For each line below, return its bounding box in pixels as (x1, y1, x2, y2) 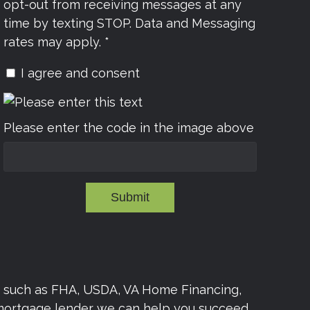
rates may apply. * (3, 35, 109, 50)
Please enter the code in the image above (3, 120, 254, 135)
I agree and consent (21, 66, 140, 81)
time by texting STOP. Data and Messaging (3, 16, 255, 31)
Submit (111, 190, 149, 205)
